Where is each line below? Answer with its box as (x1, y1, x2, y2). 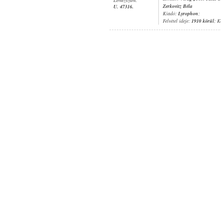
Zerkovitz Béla (163, 2, 192, 9)
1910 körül (191, 17, 214, 24)
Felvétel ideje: (163, 17, 191, 24)
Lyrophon (178, 10, 198, 17)
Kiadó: (163, 10, 178, 17)
